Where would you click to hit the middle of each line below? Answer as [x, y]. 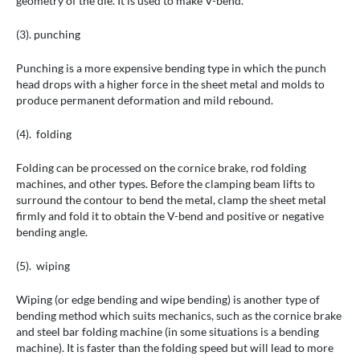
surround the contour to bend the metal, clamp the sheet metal [171, 200]
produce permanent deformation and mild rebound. [145, 100]
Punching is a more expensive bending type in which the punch [171, 68]
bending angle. [52, 232]
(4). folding [44, 134]
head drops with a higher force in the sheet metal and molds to [170, 84]
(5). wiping [43, 266]
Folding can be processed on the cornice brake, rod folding [161, 168]
